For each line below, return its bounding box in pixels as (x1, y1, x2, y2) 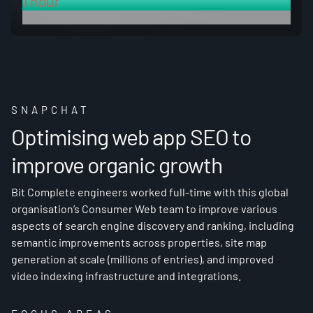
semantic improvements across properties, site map (11, 235, 267, 249)
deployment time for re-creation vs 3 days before (22, 11, 234, 23)
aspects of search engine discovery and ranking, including (11, 219, 294, 232)
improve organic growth (11, 151, 222, 177)
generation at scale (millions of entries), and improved (11, 252, 274, 265)
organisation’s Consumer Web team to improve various (11, 202, 277, 215)
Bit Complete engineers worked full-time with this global (11, 185, 289, 198)
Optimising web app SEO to (11, 123, 251, 150)
